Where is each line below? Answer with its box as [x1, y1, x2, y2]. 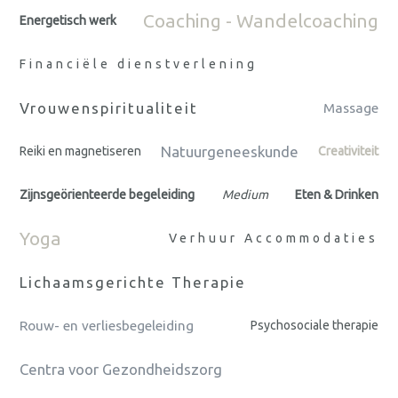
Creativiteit [318, 144, 378, 159]
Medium [221, 187, 268, 203]
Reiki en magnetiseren [20, 144, 141, 159]
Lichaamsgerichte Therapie [20, 274, 246, 291]
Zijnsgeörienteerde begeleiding [20, 187, 195, 203]
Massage [323, 100, 378, 116]
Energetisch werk [20, 13, 116, 28]
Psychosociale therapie [251, 318, 378, 333]
